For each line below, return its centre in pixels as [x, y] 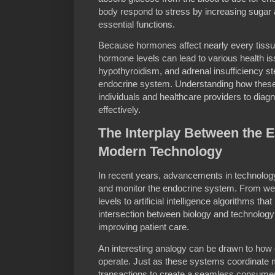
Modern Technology [160, 152]
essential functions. [137, 24]
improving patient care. [144, 227]
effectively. [119, 109]
